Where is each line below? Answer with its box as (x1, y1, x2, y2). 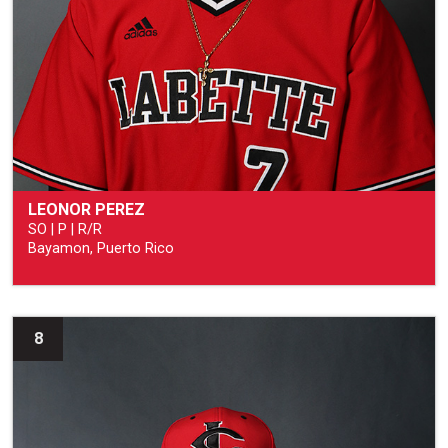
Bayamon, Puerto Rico (28, 239, 174, 257)
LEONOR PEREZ (28, 199, 145, 219)
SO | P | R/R (28, 220, 102, 238)
